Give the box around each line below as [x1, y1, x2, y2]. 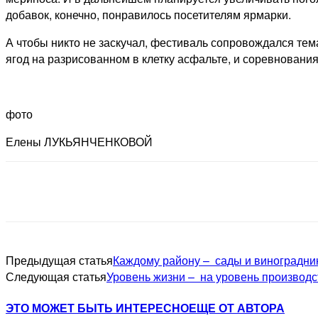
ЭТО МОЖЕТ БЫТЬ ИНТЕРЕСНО [6, 300, 189, 317]
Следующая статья [6, 268, 106, 285]
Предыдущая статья [6, 252, 113, 269]
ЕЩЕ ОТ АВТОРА [189, 300, 285, 317]
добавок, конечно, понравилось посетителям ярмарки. [6, 6, 291, 23]
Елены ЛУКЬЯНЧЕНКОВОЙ [6, 133, 153, 150]
